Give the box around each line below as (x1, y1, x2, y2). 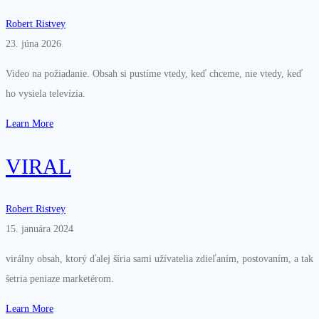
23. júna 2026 (6, 38, 61, 49)
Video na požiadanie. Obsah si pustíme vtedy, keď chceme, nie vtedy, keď (6, 68, 303, 79)
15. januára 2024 (6, 223, 73, 234)
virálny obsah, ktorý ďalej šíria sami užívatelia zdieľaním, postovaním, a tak (6, 253, 313, 264)
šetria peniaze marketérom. (6, 273, 114, 284)
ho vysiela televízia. (6, 88, 85, 99)
